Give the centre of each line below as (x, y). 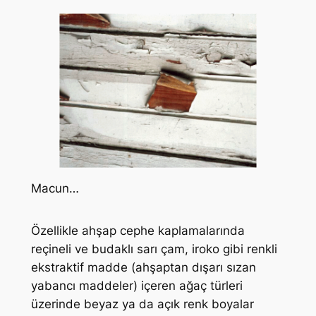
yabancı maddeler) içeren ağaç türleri (136, 286)
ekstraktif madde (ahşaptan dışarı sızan (143, 268)
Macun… (55, 189)
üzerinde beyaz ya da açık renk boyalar (142, 304)
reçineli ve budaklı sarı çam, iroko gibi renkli (154, 249)
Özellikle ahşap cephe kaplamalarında (138, 231)
